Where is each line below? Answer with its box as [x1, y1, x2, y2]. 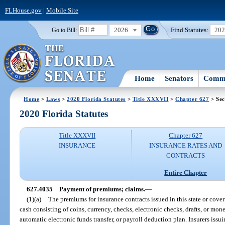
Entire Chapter [164, 168, 207, 176]
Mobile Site [46, 6, 78, 14]
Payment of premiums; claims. [59, 185, 145, 193]
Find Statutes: [171, 26, 209, 34]
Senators [165, 74, 194, 82]
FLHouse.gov [5, 6, 42, 14]
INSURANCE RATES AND [149, 142, 222, 150]
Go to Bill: [51, 27, 77, 33]
